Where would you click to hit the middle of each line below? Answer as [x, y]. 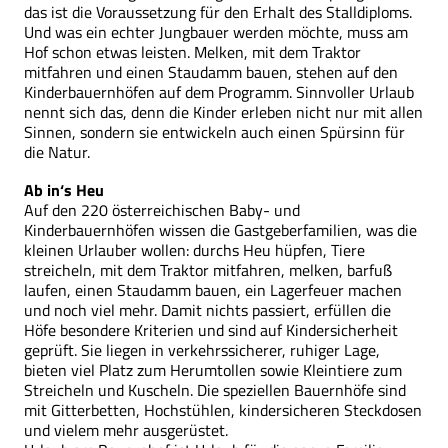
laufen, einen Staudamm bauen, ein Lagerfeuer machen [213, 289]
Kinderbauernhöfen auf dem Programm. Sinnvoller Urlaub [219, 91]
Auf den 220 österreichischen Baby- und [162, 209]
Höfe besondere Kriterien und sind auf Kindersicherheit [211, 329]
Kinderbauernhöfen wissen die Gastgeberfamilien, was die [220, 229]
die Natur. [57, 151]
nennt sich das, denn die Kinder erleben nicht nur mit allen [223, 111]
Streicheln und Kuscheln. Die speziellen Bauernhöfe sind [215, 389]
